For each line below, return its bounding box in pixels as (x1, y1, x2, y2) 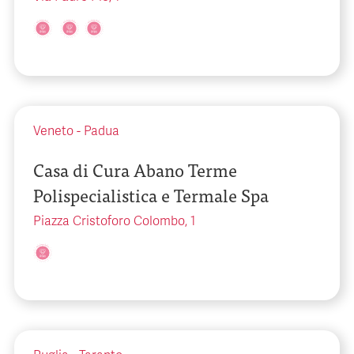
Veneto (33, 123, 73, 139)
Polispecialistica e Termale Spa (33, 181, 269, 209)
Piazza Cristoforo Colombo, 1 (33, 213, 195, 229)
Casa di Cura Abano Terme (33, 156, 237, 183)
